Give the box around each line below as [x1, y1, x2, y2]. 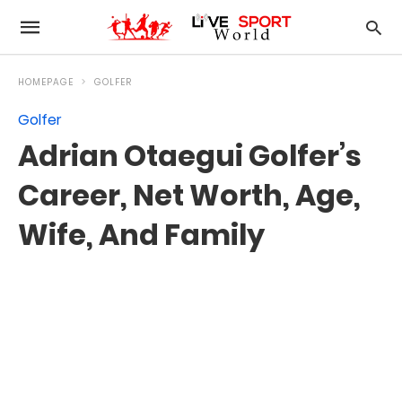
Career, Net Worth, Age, [18, 175, 361, 215]
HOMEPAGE [18, 75, 74, 89]
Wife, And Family [18, 214, 265, 255]
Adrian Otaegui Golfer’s [18, 135, 362, 176]
